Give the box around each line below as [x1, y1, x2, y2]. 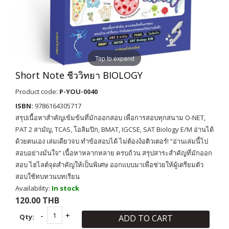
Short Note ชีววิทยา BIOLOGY [15, 69, 143, 81]
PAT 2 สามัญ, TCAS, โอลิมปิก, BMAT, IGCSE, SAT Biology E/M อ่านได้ [15, 125, 214, 134]
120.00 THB [15, 195, 59, 206]
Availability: [15, 184, 52, 193]
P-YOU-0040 [59, 87, 98, 96]
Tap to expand [95, 53, 134, 62]
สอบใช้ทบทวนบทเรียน [15, 172, 80, 181]
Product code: [15, 87, 59, 96]
